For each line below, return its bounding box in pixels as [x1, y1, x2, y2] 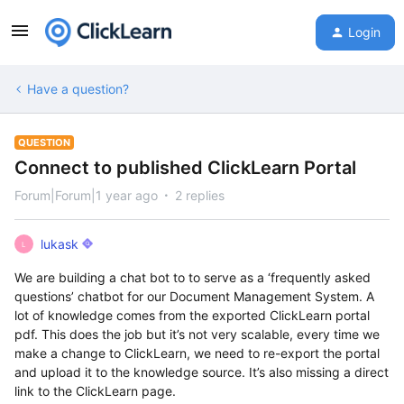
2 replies [175, 188, 225, 203]
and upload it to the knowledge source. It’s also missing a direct [14, 364, 389, 380]
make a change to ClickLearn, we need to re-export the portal [14, 345, 380, 361]
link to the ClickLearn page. [14, 383, 176, 399]
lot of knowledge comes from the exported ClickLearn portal [14, 308, 370, 323]
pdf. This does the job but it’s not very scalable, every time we [14, 326, 380, 342]
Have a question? [27, 81, 129, 96]
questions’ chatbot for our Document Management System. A [14, 289, 374, 304]
